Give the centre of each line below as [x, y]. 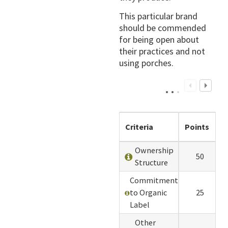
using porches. [146, 63]
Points [197, 126]
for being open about [159, 40]
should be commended [163, 28]
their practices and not [162, 51]
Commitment [154, 180]
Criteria [139, 126]
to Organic [148, 192]
